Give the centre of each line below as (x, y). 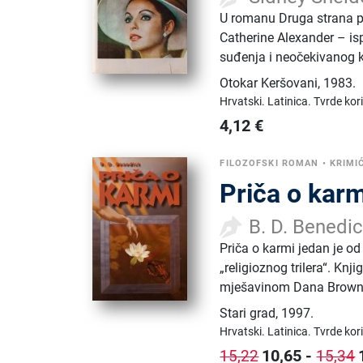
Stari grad (248, 313)
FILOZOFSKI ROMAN (269, 163)
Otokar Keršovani (269, 83)
